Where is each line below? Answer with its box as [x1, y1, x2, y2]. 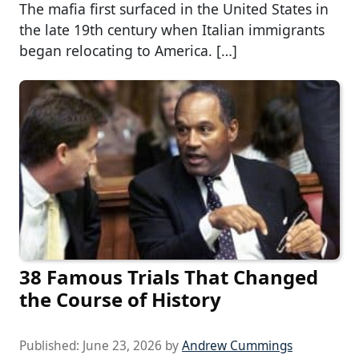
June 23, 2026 [83, 337, 162, 354]
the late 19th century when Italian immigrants [19, 19, 325, 39]
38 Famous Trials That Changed [19, 263, 318, 290]
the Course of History [19, 285, 221, 313]
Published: [19, 337, 83, 354]
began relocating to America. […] [19, 40, 237, 60]
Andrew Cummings [182, 337, 292, 354]
